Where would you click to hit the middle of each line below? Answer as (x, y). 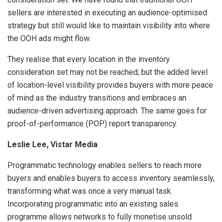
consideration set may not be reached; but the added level (108, 72)
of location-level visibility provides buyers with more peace (110, 85)
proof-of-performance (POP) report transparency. (92, 123)
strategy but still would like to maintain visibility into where (109, 25)
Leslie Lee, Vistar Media (53, 144)
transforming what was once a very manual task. (90, 191)
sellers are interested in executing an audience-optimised (107, 12)
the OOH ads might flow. (49, 38)
